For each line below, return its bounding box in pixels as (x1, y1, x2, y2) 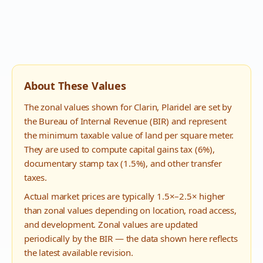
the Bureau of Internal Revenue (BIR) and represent (24, 115, 227, 127)
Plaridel (161, 101, 191, 113)
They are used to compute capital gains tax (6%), (24, 143, 215, 155)
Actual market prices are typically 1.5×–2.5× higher (24, 190, 225, 202)
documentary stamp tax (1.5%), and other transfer (24, 157, 222, 169)
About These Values (24, 79, 126, 93)
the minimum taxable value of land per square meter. (24, 129, 234, 141)
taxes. (24, 171, 47, 183)
